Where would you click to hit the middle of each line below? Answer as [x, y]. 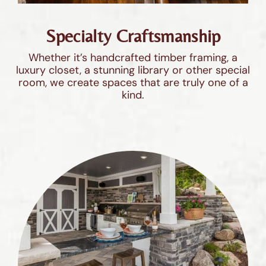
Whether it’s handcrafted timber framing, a [133, 57]
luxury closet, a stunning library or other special [133, 70]
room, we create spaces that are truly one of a [133, 82]
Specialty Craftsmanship [133, 36]
